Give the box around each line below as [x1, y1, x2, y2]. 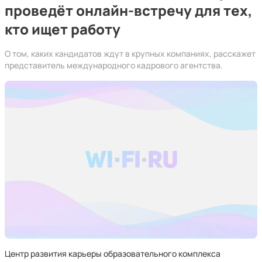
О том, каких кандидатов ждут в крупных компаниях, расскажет [5, 48, 256, 59]
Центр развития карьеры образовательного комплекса [5, 248, 220, 259]
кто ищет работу [5, 19, 120, 39]
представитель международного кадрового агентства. [5, 60, 223, 71]
